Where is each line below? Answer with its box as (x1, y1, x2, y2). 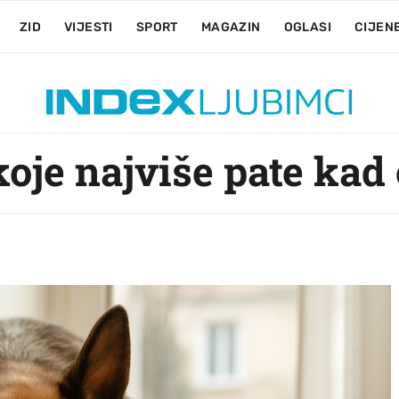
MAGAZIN (200, 20, 261, 35)
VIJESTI (63, 20, 113, 35)
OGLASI (283, 20, 331, 35)
